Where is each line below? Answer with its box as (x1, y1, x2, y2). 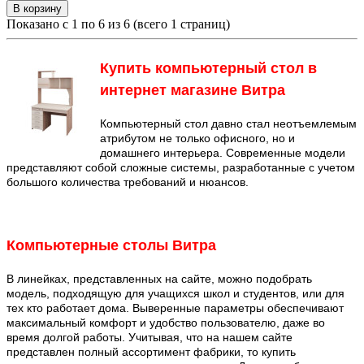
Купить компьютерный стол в (100, 59, 317, 76)
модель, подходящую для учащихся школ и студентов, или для (6, 286, 344, 300)
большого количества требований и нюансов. (6, 175, 249, 188)
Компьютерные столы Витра (6, 236, 216, 253)
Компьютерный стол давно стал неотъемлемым (100, 116, 357, 130)
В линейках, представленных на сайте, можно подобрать (6, 271, 312, 285)
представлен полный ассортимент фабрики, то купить (6, 344, 296, 358)
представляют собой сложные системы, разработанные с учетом (6, 160, 355, 174)
